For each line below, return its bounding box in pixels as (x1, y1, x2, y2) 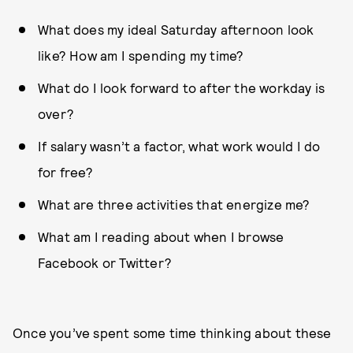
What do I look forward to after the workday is (38, 80, 325, 95)
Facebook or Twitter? (38, 255, 172, 270)
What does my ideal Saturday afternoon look (38, 21, 314, 37)
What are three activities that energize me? (38, 196, 310, 212)
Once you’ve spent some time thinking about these (13, 325, 332, 340)
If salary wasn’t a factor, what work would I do (38, 138, 321, 154)
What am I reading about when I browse (38, 229, 284, 244)
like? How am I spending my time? (38, 47, 244, 63)
